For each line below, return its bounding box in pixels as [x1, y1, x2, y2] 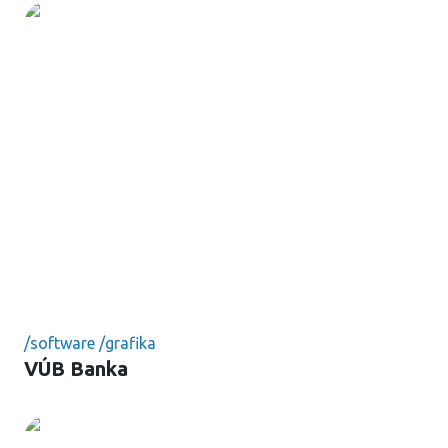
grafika [105, 334, 156, 352]
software [30, 334, 95, 352]
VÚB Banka [24, 357, 128, 380]
